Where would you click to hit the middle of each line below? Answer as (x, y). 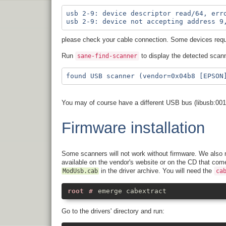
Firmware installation (133, 128)
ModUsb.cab (80, 171)
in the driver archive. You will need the (156, 171)
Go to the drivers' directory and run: (113, 211)
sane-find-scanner (107, 56)
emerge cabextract (132, 191)
